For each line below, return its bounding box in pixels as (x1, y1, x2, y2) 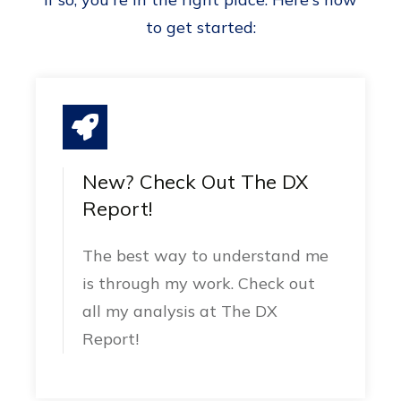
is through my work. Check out (82, 273, 316, 294)
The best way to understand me (82, 245, 329, 267)
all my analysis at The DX (82, 301, 278, 322)
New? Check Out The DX (82, 169, 309, 195)
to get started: (145, 17, 256, 38)
